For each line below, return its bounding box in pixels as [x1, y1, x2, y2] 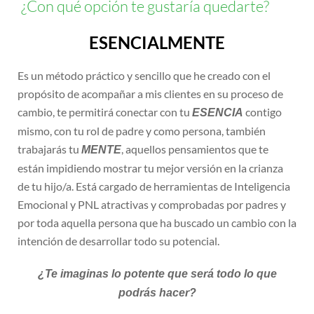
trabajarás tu [18, 142, 81, 156]
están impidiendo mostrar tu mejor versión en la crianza [18, 161, 283, 175]
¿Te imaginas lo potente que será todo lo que [37, 268, 277, 280]
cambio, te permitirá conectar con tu [18, 105, 192, 119]
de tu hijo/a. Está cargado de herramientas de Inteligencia [18, 179, 290, 193]
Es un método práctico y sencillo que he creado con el [18, 69, 271, 83]
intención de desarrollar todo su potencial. [18, 234, 219, 248]
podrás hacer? [118, 287, 196, 299]
